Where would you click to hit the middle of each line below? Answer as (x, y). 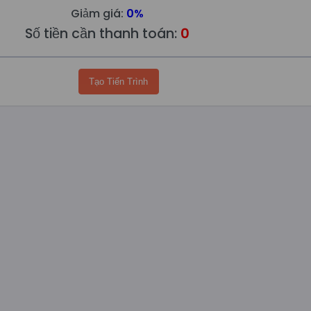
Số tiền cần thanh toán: (103, 34)
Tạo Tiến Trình (119, 82)
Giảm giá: (99, 14)
